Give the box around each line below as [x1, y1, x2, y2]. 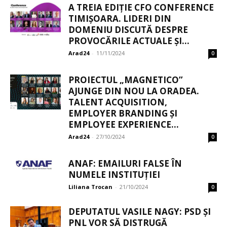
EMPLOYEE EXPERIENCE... [68, 119, 179, 131]
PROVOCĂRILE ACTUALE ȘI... [68, 35, 190, 47]
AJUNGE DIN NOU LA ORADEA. [68, 85, 199, 97]
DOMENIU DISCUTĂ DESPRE [68, 24, 188, 36]
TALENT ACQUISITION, [68, 96, 167, 108]
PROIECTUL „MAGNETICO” [68, 74, 183, 86]
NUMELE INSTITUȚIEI [68, 169, 160, 181]
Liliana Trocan [68, 183, 112, 191]
